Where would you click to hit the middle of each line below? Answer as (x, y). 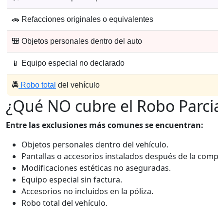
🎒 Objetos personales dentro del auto (77, 41)
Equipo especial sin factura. (72, 180)
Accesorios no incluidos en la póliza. (87, 191)
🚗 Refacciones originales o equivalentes (82, 19)
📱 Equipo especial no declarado (68, 63)
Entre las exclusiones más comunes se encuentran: (105, 125)
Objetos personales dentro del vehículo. (95, 145)
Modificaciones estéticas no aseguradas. (96, 168)
